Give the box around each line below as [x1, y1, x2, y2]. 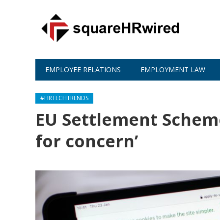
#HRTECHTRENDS [40, 94, 88, 102]
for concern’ [35, 130, 138, 152]
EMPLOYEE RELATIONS [45, 65, 121, 74]
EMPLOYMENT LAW [140, 65, 205, 74]
